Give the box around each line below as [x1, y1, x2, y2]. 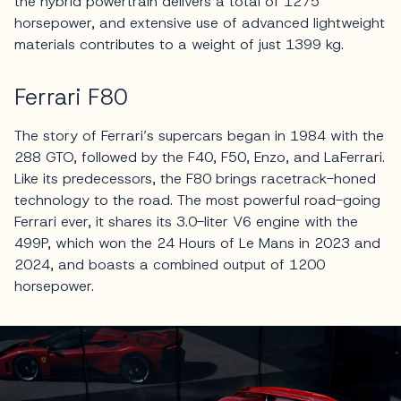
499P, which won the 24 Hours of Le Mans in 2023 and [14, 233, 380, 252]
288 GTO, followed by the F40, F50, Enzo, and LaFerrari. [14, 147, 385, 166]
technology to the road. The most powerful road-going [14, 190, 380, 209]
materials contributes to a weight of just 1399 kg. [14, 34, 344, 54]
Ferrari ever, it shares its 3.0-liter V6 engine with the [14, 211, 358, 231]
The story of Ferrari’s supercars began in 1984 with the [14, 125, 384, 145]
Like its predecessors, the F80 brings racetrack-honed [14, 168, 376, 188]
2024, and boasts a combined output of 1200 [14, 254, 325, 274]
